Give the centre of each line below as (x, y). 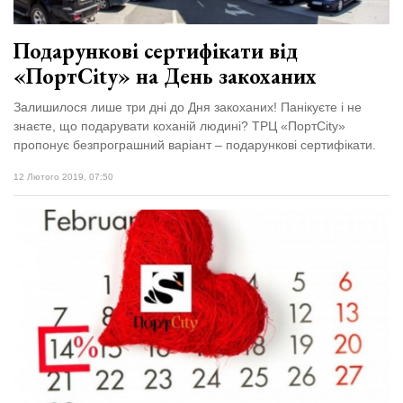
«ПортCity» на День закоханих (165, 76)
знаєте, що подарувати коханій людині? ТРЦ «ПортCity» (179, 125)
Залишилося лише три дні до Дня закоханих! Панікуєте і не (188, 107)
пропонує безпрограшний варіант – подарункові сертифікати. (197, 144)
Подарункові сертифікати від (156, 50)
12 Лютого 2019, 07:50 (63, 176)
